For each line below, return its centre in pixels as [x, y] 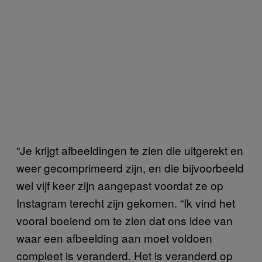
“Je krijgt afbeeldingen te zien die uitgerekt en [130, 150]
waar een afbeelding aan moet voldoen [114, 238]
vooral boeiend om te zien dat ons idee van [125, 220]
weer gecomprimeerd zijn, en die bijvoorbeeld [130, 168]
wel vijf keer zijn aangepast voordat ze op [120, 185]
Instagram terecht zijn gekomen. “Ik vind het [126, 203]
